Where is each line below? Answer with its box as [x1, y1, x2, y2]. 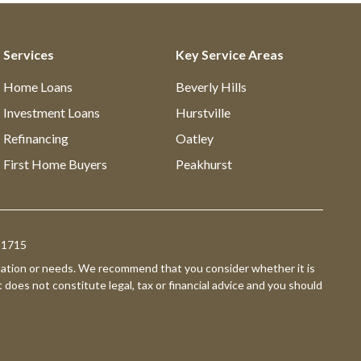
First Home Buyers [3, 156, 108, 172]
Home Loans [3, 79, 73, 94]
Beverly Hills [175, 79, 247, 94]
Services [3, 47, 55, 62]
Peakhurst [175, 156, 232, 172]
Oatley [175, 131, 214, 146]
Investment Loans [3, 105, 101, 120]
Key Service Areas [175, 47, 284, 62]
